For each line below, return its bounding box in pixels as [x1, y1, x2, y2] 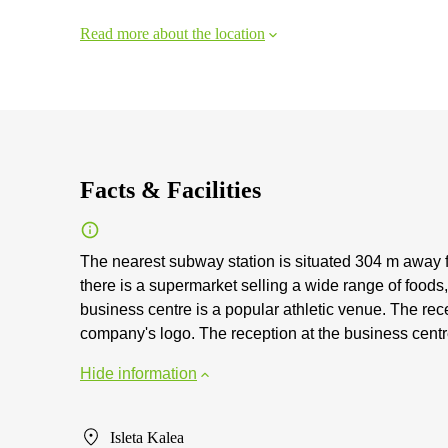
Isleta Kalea [110, 429, 184, 446]
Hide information [80, 365, 197, 382]
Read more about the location [80, 25, 265, 42]
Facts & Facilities [80, 177, 261, 203]
